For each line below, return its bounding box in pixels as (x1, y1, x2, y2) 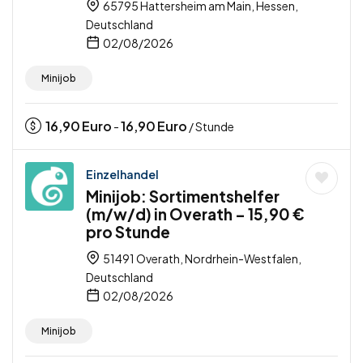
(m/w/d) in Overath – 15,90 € (86, 204, 305, 224)
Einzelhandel (86, 167, 159, 182)
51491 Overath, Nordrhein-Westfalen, (101, 251, 301, 267)
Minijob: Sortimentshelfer (86, 186, 280, 207)
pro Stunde (86, 222, 170, 242)
